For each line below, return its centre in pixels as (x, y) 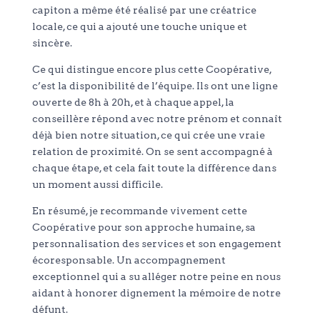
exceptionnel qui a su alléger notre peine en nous (156, 277)
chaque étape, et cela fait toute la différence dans (154, 168)
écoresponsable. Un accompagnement (129, 260)
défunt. (50, 310)
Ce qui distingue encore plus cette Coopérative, (151, 70)
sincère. (52, 43)
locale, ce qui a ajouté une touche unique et (139, 27)
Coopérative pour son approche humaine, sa (144, 227)
